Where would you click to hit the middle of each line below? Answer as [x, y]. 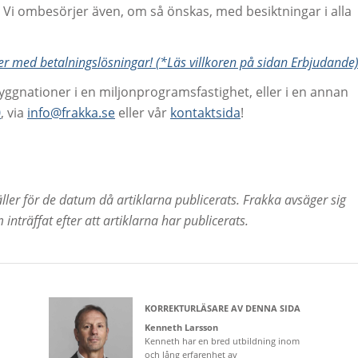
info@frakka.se [71, 113]
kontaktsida [205, 113]
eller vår [143, 113]
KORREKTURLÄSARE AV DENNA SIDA [222, 308]
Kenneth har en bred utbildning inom [222, 341]
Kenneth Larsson [181, 328]
